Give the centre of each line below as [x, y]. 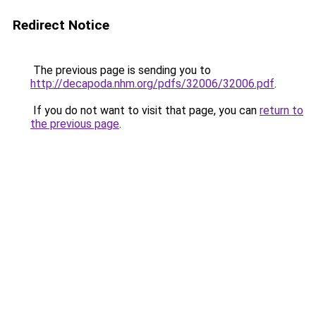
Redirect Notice [61, 25]
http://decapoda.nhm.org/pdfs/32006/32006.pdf [152, 84]
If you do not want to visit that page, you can [145, 110]
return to [281, 110]
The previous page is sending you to [121, 70]
